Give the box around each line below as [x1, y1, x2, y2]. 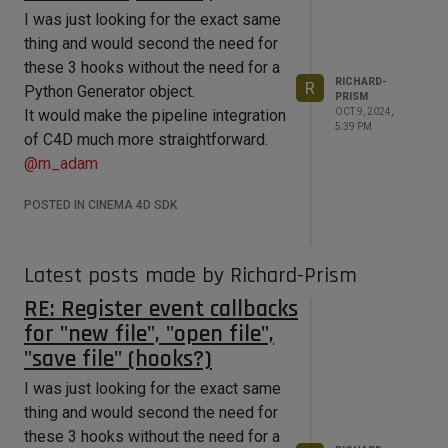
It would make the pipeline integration [24, 106, 286, 125]
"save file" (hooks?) [24, 344, 212, 374]
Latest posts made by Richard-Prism [24, 262, 357, 290]
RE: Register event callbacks [24, 294, 298, 324]
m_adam [38, 154, 98, 173]
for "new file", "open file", [24, 319, 274, 349]
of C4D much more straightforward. [24, 130, 268, 149]
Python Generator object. [24, 82, 195, 101]
